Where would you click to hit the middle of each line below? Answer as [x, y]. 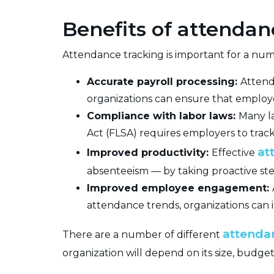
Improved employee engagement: [180, 188]
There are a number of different [143, 234]
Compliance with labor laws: [163, 116]
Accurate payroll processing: [164, 81]
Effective [235, 152]
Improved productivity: [149, 152]
